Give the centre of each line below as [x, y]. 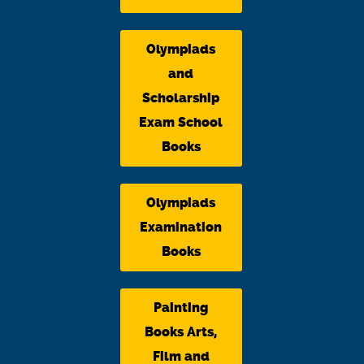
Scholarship [181, 97]
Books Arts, [181, 331]
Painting [181, 307]
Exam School [181, 122]
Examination [181, 227]
